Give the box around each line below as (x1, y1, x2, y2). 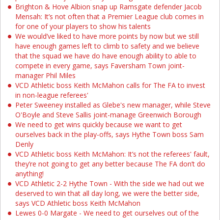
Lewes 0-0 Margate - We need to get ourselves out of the (15, 208, 199, 218)
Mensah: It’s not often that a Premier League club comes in (15, 12, 204, 21)
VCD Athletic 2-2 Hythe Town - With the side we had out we (15, 179, 204, 188)
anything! (15, 169, 44, 178)
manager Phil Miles (15, 71, 76, 80)
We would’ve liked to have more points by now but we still (15, 31, 199, 41)
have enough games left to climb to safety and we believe (15, 41, 199, 51)
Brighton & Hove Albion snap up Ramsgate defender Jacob (15, 2, 202, 11)
